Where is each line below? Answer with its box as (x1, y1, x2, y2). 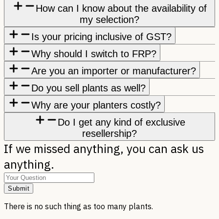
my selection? (80, 14, 139, 25)
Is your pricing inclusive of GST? (31, 31, 172, 42)
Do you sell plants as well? (31, 82, 146, 93)
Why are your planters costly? (31, 99, 161, 110)
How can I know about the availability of (36, 2, 207, 14)
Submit (8, 184, 29, 192)
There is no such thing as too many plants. (4, 201, 153, 211)
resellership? (82, 128, 137, 139)
